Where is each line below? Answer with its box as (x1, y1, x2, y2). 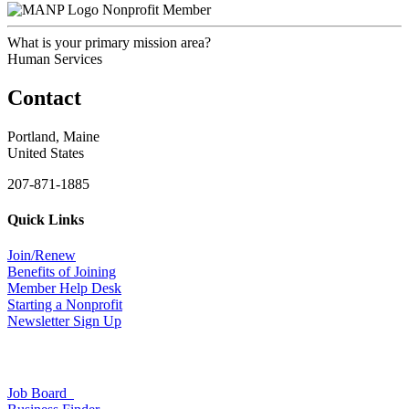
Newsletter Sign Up (7, 313, 121, 330)
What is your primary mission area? (7, 34, 211, 50)
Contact (7, 85, 81, 110)
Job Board (7, 384, 74, 401)
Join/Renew (7, 247, 76, 264)
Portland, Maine (7, 128, 100, 144)
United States (7, 144, 84, 161)
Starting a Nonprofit (7, 297, 122, 313)
